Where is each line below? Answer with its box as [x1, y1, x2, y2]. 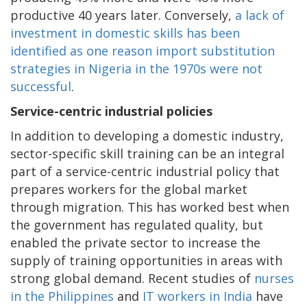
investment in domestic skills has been [10, 24, 240, 41]
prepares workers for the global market [10, 180, 247, 197]
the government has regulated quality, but [10, 216, 263, 233]
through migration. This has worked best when [10, 198, 289, 215]
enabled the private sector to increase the [10, 234, 260, 251]
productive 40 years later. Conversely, [10, 6, 235, 23]
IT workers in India [143, 287, 252, 304]
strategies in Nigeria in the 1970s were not [10, 60, 262, 77]
